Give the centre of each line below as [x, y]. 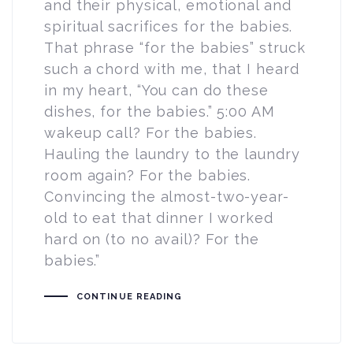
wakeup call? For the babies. [151, 132]
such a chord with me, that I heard [172, 69]
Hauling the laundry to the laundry [172, 154]
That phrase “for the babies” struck [175, 47]
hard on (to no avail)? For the [152, 239]
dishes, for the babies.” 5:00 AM [160, 111]
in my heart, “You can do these [156, 90]
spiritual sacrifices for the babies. [169, 26]
